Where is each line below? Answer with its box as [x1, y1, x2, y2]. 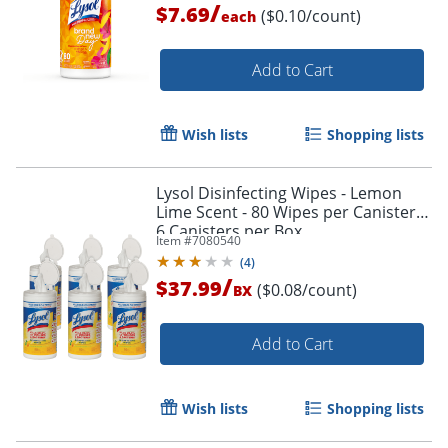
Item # [156, 232, 192, 250]
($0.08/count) [257, 279, 357, 302]
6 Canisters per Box [156, 220, 302, 243]
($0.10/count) [261, 5, 361, 28]
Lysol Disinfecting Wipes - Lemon [156, 182, 402, 205]
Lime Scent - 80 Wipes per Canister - [156, 201, 425, 224]
